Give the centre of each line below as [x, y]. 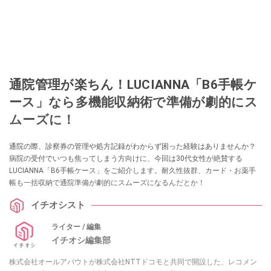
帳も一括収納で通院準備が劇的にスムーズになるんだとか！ [107, 182]
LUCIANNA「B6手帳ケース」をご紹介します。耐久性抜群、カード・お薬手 [132, 170]
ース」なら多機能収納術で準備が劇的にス [134, 102]
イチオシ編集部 [81, 240]
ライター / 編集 [76, 227]
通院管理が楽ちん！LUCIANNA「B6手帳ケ [133, 84]
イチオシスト [58, 205]
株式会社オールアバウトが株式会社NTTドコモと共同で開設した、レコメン [133, 262]
